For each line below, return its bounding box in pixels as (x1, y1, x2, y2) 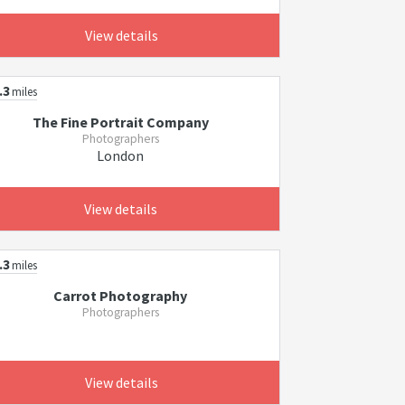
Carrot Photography (53, 287, 188, 305)
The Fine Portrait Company (32, 113, 209, 131)
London (97, 146, 145, 165)
